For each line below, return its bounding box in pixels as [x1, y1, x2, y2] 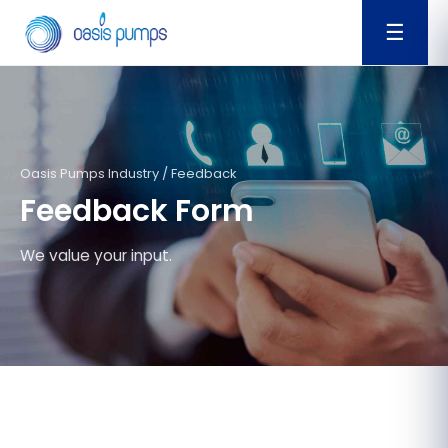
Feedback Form [20, 189, 254, 232]
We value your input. [20, 244, 172, 266]
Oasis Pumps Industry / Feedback [20, 163, 237, 183]
